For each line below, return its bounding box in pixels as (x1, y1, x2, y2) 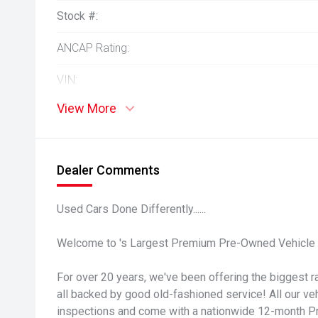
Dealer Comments (57, 163, 160, 177)
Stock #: (57, 9, 98, 23)
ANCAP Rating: (57, 41, 129, 55)
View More (57, 101, 116, 116)
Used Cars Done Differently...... (57, 202, 206, 216)
